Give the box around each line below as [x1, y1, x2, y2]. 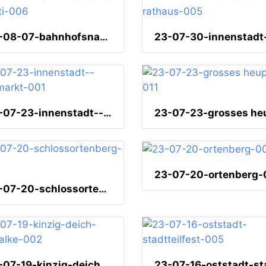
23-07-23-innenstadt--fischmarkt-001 [103, 107, 112, 119]
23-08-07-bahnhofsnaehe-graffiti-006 [100, 31, 108, 43]
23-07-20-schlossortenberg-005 [99, 183, 107, 195]
